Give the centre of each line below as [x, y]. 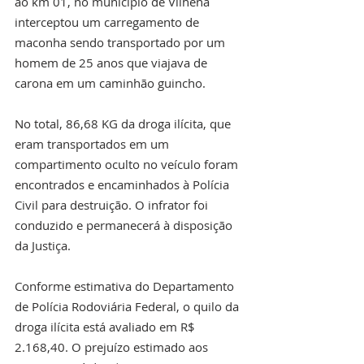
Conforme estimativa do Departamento [126, 286]
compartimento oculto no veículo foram [128, 164]
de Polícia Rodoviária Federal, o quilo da [128, 306]
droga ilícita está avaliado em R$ [106, 326]
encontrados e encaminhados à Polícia [123, 184]
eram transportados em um [93, 143]
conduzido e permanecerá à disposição [125, 225]
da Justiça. [43, 245]
